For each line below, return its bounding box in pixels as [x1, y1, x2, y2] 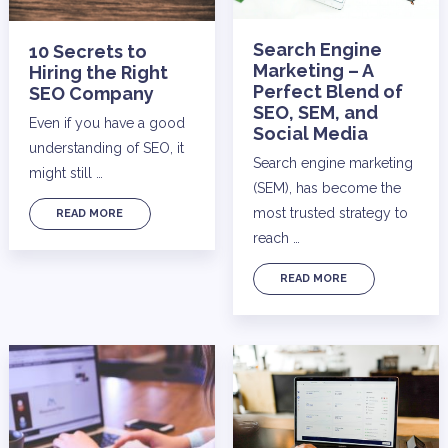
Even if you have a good [28, 114, 185, 131]
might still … [28, 164, 103, 181]
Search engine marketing [252, 154, 413, 171]
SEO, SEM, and [252, 101, 378, 123]
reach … [252, 229, 300, 246]
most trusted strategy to [252, 204, 408, 221]
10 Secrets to [28, 40, 147, 62]
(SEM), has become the [252, 179, 401, 196]
